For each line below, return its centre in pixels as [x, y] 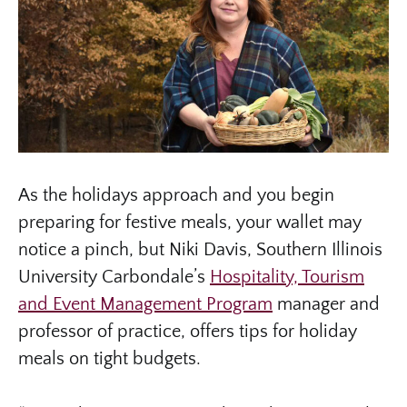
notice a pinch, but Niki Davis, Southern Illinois [200, 249]
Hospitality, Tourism [287, 277]
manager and [326, 304]
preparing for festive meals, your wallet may [190, 222]
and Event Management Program [145, 304]
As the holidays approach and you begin [176, 195]
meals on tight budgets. [109, 358]
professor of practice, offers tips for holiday [188, 331]
